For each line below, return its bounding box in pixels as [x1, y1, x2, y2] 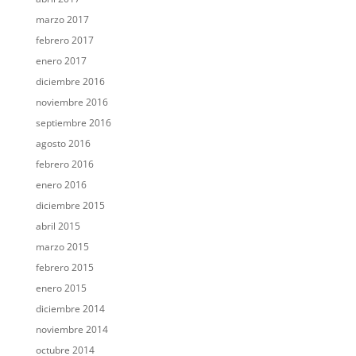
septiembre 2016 [35, 116, 111, 130]
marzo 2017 [35, 13, 89, 27]
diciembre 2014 [35, 302, 105, 316]
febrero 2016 [35, 157, 94, 172]
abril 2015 [35, 219, 80, 234]
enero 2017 [35, 54, 87, 68]
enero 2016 [35, 178, 87, 192]
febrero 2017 [35, 33, 94, 48]
